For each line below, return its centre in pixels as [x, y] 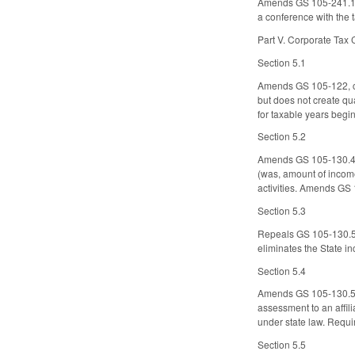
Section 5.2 [282, 136]
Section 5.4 [282, 270]
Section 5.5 [282, 345]
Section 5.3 [282, 210]
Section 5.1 [282, 62]
